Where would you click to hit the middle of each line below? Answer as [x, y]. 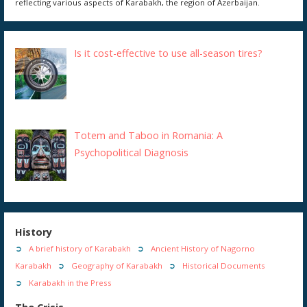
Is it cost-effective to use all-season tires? [169, 53]
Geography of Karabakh [117, 265]
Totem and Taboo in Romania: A [149, 136]
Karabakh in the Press [71, 282]
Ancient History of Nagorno [203, 248]
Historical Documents [224, 265]
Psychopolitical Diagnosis [132, 153]
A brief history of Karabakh [80, 248]
